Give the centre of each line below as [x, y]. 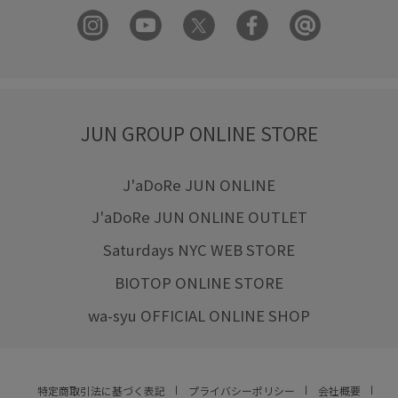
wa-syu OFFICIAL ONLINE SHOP [199, 316]
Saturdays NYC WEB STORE [199, 250]
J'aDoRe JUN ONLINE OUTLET [199, 217]
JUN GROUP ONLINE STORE [199, 132]
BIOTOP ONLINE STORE [199, 283]
